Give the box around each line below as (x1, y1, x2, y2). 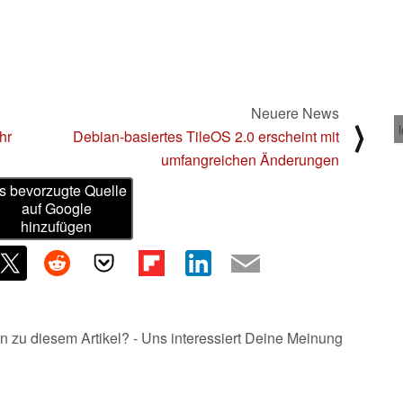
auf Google (21, 198, 92, 219)
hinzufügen (21, 216, 93, 237)
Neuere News (251, 102, 339, 123)
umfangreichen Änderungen (161, 148, 339, 170)
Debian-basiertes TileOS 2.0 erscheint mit (73, 125, 339, 147)
